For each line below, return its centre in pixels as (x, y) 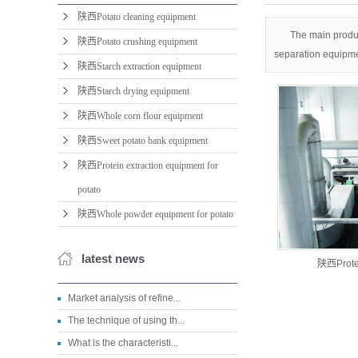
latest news (113, 259)
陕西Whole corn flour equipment (140, 116)
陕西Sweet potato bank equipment (143, 141)
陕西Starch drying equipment (133, 91)
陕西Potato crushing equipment (137, 42)
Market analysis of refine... (124, 298)
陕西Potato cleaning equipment (137, 17)
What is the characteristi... (123, 343)
